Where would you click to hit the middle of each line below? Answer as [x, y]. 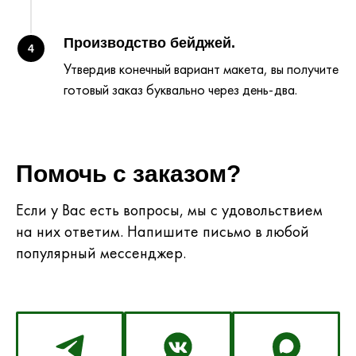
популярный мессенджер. [101, 253]
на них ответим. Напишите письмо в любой [163, 232]
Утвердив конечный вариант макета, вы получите [201, 70]
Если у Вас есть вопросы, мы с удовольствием [169, 210]
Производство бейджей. [149, 43]
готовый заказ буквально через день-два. [180, 90]
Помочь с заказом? [128, 174]
